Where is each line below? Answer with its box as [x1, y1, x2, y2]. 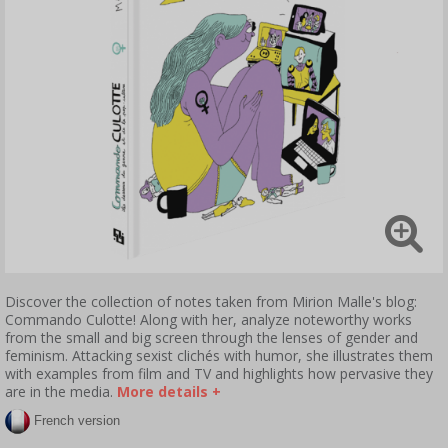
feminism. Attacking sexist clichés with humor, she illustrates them [5, 346, 433, 365]
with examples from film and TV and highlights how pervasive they [5, 364, 433, 383]
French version [34, 412, 120, 428]
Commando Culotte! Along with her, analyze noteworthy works [5, 310, 412, 329]
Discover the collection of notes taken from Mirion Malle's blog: [5, 292, 417, 311]
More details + [117, 382, 221, 401]
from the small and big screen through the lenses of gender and [5, 328, 418, 347]
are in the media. [5, 382, 113, 401]
